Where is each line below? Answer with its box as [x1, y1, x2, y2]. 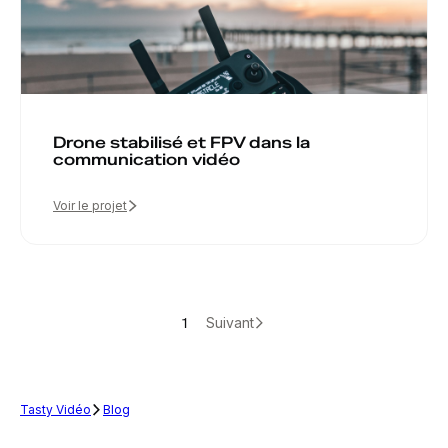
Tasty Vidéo [20, 401, 91, 417]
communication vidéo [53, 148, 240, 170]
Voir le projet [53, 197, 127, 213]
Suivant [205, 313, 254, 331]
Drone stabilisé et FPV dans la [53, 131, 310, 153]
